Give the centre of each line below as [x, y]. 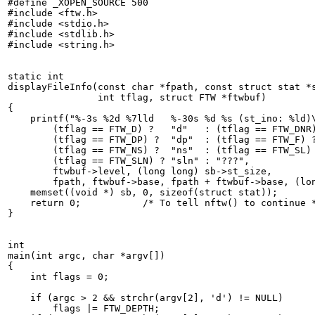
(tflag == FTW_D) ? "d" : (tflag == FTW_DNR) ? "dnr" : [19, 129]
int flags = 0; [58, 277]
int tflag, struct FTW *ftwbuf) [30, 97]
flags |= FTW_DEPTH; [30, 308]
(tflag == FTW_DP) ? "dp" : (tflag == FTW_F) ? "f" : [30, 140]
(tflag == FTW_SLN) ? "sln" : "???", [30, 161]
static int [36, 76]
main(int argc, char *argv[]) [86, 256]
